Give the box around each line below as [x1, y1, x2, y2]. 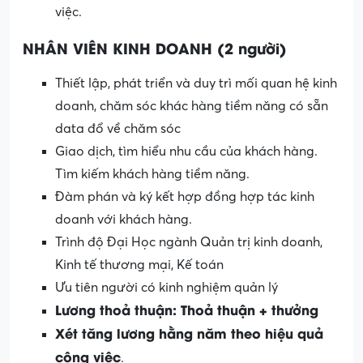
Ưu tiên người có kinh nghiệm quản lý [55, 280, 278, 295]
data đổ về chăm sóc [55, 121, 181, 136]
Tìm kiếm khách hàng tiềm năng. [55, 166, 250, 181]
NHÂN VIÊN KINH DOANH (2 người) [23, 36, 287, 58]
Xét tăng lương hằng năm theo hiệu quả [55, 322, 323, 342]
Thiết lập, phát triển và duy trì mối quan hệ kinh [55, 75, 337, 91]
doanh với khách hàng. [55, 211, 192, 227]
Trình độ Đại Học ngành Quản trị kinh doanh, [55, 234, 322, 250]
